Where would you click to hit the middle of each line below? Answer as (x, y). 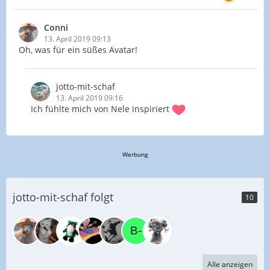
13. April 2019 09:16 (89, 98)
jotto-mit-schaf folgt (63, 197)
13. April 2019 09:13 (77, 39)
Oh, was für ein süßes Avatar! (78, 49)
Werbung (135, 154)
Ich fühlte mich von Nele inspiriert (101, 109)
